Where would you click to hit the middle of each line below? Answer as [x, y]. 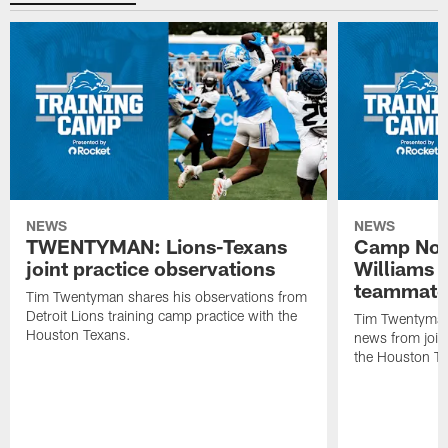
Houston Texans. [79, 334]
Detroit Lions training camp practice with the [162, 315]
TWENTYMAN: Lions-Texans [157, 245]
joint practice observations [151, 267]
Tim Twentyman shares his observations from [167, 296]
